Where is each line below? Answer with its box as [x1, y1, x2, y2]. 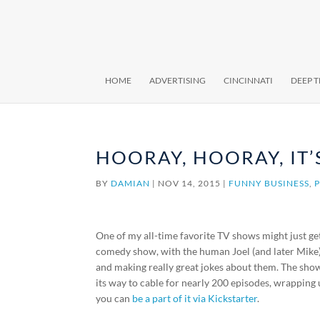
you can [96, 292, 133, 304]
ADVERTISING [149, 75, 206, 86]
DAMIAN [111, 178, 151, 189]
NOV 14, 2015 [158, 178, 221, 189]
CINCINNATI [224, 75, 273, 86]
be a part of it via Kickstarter [132, 292, 258, 304]
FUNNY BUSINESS [229, 178, 310, 189]
